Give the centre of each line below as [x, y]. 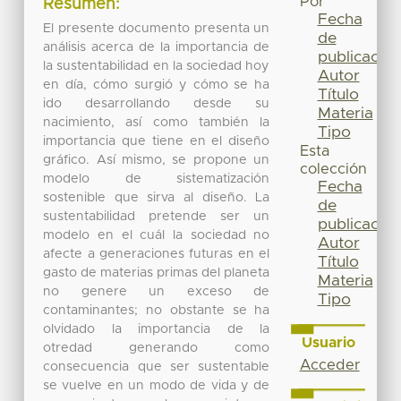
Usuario [328, 342]
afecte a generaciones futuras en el [157, 254]
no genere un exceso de [157, 291]
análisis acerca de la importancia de [157, 47]
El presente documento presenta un [157, 28]
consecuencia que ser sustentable [157, 367]
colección [333, 170]
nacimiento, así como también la [157, 122]
